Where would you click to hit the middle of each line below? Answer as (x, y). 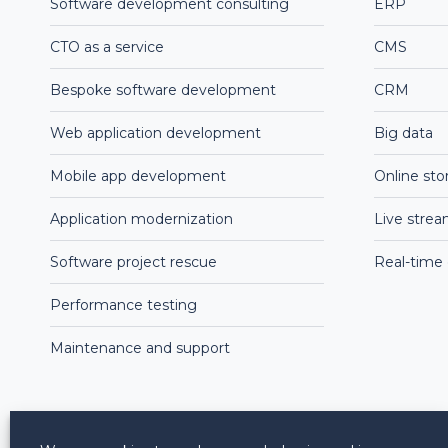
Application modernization (141, 219)
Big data (403, 133)
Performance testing (123, 305)
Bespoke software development (163, 90)
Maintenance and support (140, 348)
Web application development (155, 133)
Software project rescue (133, 262)
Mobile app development (138, 176)
